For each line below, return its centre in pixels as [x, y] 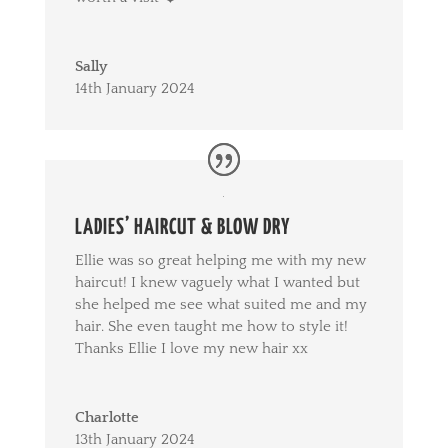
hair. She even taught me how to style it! [211, 327]
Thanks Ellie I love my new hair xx [191, 349]
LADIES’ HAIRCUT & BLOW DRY [182, 228]
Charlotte [106, 418]
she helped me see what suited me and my [220, 305]
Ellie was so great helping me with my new [220, 261]
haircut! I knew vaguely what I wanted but [217, 283]
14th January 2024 [134, 89]
